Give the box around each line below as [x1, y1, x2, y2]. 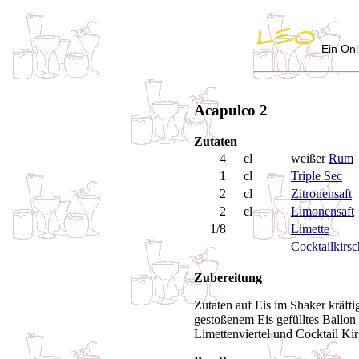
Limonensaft [291, 204, 354, 218]
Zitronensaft [291, 186, 352, 200]
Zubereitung [194, 270, 262, 284]
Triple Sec [291, 168, 342, 183]
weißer [291, 151, 329, 165]
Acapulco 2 [194, 102, 268, 119]
